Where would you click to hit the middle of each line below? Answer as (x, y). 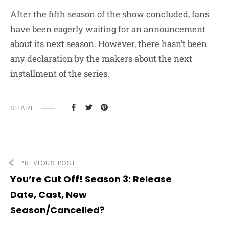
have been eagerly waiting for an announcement (108, 29)
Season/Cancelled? (58, 210)
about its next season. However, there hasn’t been (109, 44)
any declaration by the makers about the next (101, 59)
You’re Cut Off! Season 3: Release (91, 179)
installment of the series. (61, 74)
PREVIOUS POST (48, 163)
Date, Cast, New (49, 195)
